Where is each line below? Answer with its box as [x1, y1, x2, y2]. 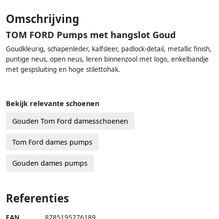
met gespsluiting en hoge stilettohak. [6, 65, 120, 74]
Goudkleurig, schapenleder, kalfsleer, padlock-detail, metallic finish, [6, 44, 212, 54]
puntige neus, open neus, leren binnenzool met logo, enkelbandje [6, 55, 209, 64]
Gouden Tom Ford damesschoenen [12, 116, 128, 126]
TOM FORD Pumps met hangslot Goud [6, 28, 176, 41]
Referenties [6, 191, 69, 206]
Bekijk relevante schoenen [6, 99, 99, 109]
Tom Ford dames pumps [12, 137, 92, 147]
